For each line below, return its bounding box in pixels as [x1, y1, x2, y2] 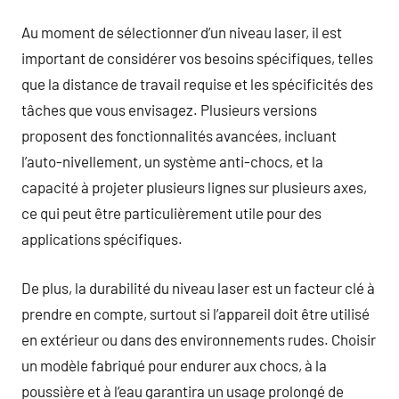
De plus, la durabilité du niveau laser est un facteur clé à [21, 278, 375, 297]
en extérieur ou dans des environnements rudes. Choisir [21, 330, 376, 348]
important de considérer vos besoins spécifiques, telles [21, 49, 373, 67]
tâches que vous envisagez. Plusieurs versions [21, 101, 317, 118]
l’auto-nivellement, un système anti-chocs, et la [21, 152, 323, 170]
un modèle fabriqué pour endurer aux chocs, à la [21, 355, 327, 374]
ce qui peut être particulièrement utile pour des [21, 204, 322, 222]
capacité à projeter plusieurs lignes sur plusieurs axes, [21, 178, 367, 196]
